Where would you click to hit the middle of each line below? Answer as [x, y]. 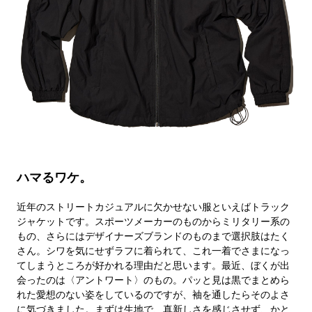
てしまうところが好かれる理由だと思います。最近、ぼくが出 [153, 265]
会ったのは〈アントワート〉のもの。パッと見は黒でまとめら [153, 280]
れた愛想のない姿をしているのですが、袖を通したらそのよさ [153, 294]
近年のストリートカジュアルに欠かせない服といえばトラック [153, 206]
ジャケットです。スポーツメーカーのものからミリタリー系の [153, 221]
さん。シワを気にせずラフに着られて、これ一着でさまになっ [153, 250]
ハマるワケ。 [54, 177]
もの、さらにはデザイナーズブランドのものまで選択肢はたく [153, 236]
